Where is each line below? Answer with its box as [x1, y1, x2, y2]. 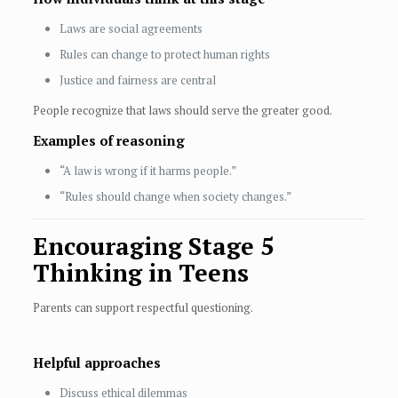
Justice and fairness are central [59, 72, 216, 89]
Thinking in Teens [32, 257, 249, 290]
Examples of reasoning [32, 131, 185, 150]
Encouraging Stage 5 [32, 230, 274, 263]
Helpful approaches [32, 354, 161, 372]
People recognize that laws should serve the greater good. [32, 102, 332, 119]
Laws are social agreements [59, 20, 203, 37]
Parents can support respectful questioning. [32, 299, 253, 316]
